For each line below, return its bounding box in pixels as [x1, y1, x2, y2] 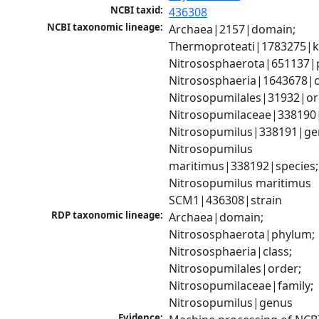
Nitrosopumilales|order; [169, 261, 302, 277]
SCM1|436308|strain [169, 192, 283, 209]
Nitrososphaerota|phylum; [169, 226, 315, 243]
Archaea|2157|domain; [169, 21, 296, 38]
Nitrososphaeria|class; [169, 244, 293, 260]
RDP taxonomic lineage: [51, 209, 164, 222]
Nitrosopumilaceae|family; [169, 278, 314, 294]
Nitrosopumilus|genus [169, 295, 293, 311]
